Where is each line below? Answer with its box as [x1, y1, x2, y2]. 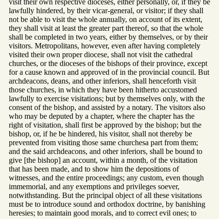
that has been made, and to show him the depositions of [9, 165, 179, 174]
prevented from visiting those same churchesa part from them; [9, 138, 198, 147]
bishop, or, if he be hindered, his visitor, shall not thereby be [9, 130, 192, 138]
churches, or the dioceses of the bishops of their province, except [9, 59, 207, 68]
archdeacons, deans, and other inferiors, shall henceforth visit [9, 77, 196, 86]
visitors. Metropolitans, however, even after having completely [9, 42, 200, 50]
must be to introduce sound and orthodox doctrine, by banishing [9, 200, 205, 209]
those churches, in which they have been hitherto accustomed [9, 86, 197, 94]
